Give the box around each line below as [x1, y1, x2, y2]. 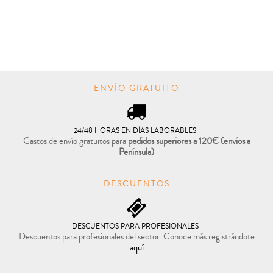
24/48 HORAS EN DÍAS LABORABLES [74, 126, 196, 136]
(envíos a [220, 135, 250, 147]
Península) [119, 146, 154, 158]
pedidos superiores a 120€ [127, 135, 221, 147]
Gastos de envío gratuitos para [23, 135, 128, 147]
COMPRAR [64, 51, 95, 60]
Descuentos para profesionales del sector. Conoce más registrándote [18, 230, 255, 243]
